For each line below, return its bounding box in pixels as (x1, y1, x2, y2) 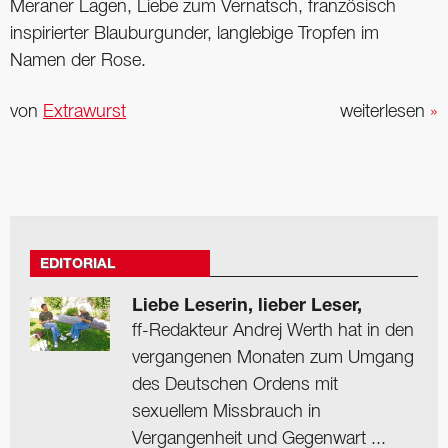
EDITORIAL (40, 258, 115, 273)
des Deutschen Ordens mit (132, 377, 338, 394)
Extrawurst (43, 104, 126, 121)
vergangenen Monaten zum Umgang (132, 350, 414, 367)
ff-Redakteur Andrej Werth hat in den (132, 323, 414, 340)
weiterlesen (340, 104, 430, 121)
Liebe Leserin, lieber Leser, (132, 298, 362, 317)
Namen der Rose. (10, 52, 146, 69)
